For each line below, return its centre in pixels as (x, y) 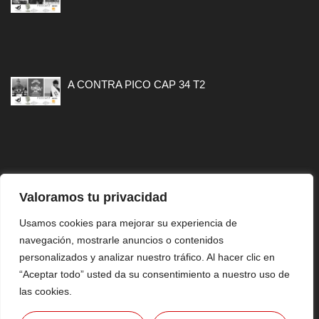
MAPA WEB (159, 212)
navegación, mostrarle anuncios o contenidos (121, 240)
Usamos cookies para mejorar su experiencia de (128, 223)
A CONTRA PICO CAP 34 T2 (136, 85)
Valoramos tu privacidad (93, 197)
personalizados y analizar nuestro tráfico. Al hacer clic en (147, 257)
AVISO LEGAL (159, 269)
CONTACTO (159, 240)
